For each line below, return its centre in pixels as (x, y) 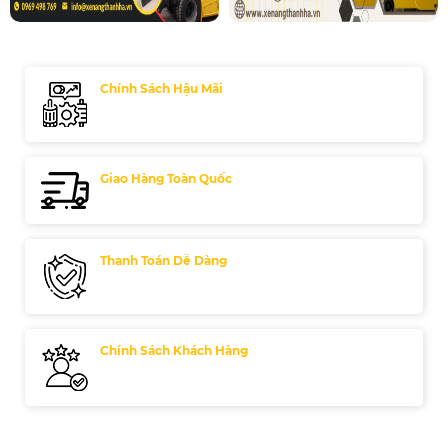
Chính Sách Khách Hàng (174, 351)
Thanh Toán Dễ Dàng (163, 261)
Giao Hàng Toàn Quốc (166, 179)
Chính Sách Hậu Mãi (161, 89)
